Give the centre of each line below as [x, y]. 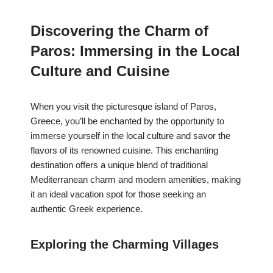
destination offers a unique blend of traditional [119, 165]
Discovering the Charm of [119, 31]
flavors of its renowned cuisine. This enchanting [124, 151]
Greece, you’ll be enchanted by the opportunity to [127, 121]
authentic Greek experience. [87, 209]
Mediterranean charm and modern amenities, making [136, 180]
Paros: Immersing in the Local [135, 51]
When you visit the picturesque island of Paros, [123, 107]
